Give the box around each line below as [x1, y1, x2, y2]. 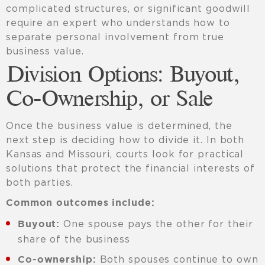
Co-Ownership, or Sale [6, 90, 214, 111]
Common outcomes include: [6, 199, 155, 208]
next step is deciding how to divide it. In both [6, 134, 245, 146]
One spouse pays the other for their [60, 218, 253, 230]
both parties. [6, 177, 73, 188]
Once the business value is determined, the [6, 120, 232, 131]
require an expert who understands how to [6, 17, 230, 28]
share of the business [18, 234, 130, 245]
